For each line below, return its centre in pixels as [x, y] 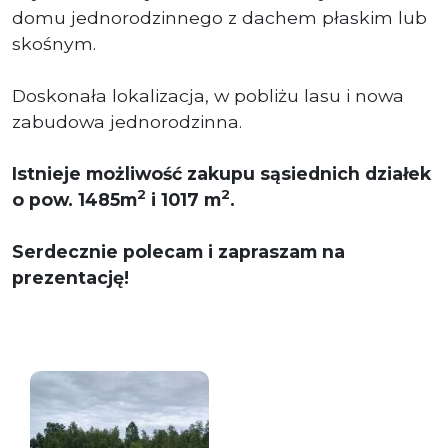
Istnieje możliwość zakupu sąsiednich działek [221, 173]
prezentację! [70, 277]
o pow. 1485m [74, 199]
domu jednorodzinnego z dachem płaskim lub [219, 17]
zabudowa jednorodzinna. [127, 121]
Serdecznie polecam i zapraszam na [178, 251]
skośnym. [54, 43]
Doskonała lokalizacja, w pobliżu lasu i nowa [208, 95]
